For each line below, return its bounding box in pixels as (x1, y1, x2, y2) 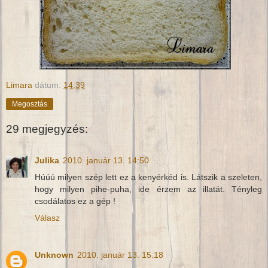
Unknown (35, 249, 74, 260)
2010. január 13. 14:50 (63, 155, 149, 165)
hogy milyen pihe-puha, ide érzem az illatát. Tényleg (35, 184, 262, 194)
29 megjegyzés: (6, 123, 88, 136)
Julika (35, 155, 59, 165)
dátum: (35, 80, 63, 90)
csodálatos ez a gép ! (35, 196, 115, 206)
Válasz (35, 212, 60, 223)
